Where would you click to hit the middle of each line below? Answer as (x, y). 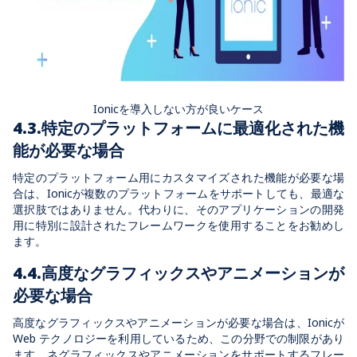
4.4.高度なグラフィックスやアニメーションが (178, 273)
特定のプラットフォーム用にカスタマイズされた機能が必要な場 (178, 177)
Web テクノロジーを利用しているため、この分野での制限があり (178, 338)
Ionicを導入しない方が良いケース (178, 108)
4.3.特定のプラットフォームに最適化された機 (178, 127)
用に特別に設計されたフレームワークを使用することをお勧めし (178, 225)
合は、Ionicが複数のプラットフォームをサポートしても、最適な (178, 193)
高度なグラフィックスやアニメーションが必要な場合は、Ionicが (178, 322)
